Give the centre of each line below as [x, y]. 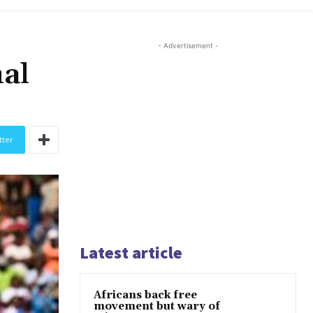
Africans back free [145, 296]
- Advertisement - [188, 46]
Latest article [131, 253]
